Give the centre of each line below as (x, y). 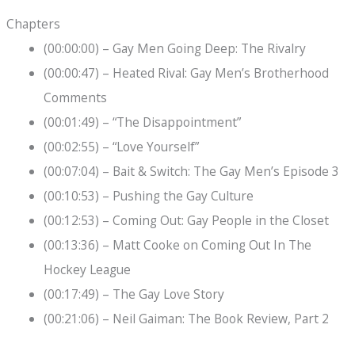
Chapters (34, 23)
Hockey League (87, 269)
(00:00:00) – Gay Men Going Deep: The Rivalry (174, 48)
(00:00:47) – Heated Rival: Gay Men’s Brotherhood (186, 73)
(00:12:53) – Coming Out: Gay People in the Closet (186, 220)
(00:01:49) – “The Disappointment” (142, 122)
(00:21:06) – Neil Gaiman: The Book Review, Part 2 (186, 318)
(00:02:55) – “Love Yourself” (121, 146)
